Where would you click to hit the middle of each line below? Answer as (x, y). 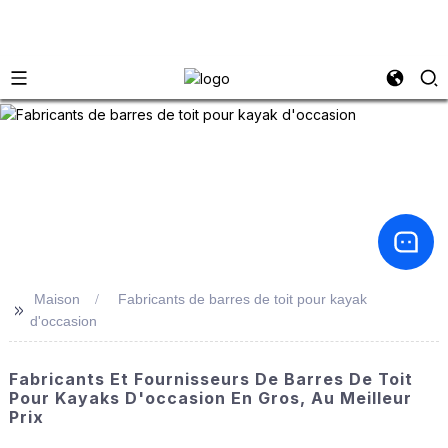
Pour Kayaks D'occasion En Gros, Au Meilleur (210, 398)
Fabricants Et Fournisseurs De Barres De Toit (210, 379)
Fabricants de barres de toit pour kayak (242, 298)
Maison (56, 298)
